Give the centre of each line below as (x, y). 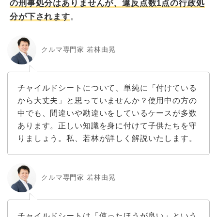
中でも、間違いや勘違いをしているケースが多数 (107, 113)
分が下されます (40, 16)
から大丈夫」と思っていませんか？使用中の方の (107, 100)
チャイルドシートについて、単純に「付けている (107, 88)
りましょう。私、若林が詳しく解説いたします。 (107, 138)
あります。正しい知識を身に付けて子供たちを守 (107, 125)
